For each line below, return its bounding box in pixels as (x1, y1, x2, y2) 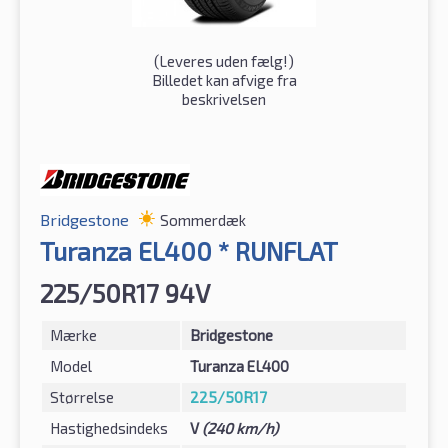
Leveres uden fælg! (159, 51, 288, 70)
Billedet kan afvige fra (151, 70, 297, 89)
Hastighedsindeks (50, 418, 168, 437)
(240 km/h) (202, 418, 278, 437)
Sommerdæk (160, 210, 246, 229)
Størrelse (50, 387, 114, 406)
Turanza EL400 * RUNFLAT (40, 235, 338, 266)
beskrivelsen (182, 89, 266, 108)
